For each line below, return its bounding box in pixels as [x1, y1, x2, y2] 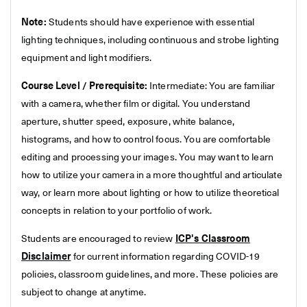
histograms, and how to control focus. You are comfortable [21, 135, 271, 145]
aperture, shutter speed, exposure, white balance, [21, 117, 234, 127]
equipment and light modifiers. [21, 53, 152, 63]
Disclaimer [21, 252, 71, 262]
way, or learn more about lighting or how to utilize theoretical [21, 188, 279, 198]
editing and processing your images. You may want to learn [21, 153, 273, 162]
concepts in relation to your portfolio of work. [21, 206, 212, 216]
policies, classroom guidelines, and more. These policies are [21, 270, 279, 280]
